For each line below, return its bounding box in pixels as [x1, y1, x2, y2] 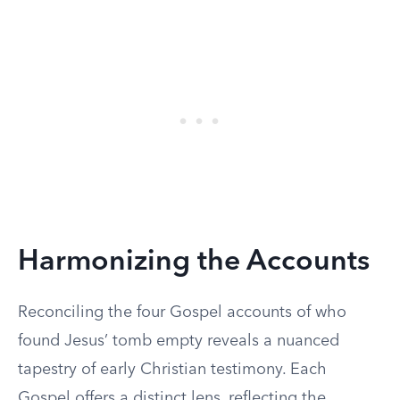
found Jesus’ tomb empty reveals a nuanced [18, 333, 339, 349]
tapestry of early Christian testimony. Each [18, 362, 327, 378]
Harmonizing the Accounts [18, 248, 370, 277]
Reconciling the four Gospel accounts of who [18, 304, 346, 321]
